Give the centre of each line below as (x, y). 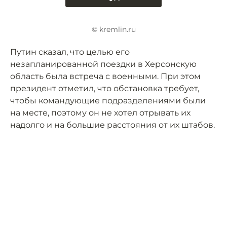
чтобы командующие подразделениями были (108, 101)
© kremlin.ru (113, 30)
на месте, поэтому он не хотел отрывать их (100, 113)
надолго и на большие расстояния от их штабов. (112, 125)
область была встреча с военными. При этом (105, 77)
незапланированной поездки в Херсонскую (103, 64)
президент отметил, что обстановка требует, (105, 89)
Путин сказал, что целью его (70, 52)
